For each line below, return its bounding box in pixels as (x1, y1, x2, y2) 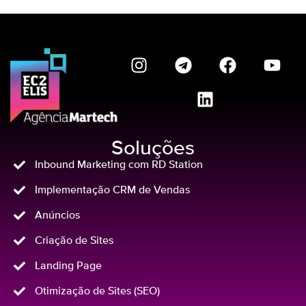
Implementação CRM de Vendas (35, 184, 191, 196)
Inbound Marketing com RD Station (35, 159, 204, 171)
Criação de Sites (35, 235, 114, 247)
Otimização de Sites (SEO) (35, 286, 161, 297)
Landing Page (35, 260, 102, 272)
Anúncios (35, 210, 81, 221)
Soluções (111, 139, 195, 160)
